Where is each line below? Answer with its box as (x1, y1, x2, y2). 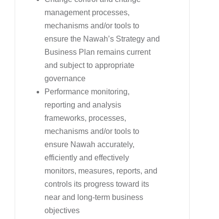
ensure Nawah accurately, (44, 140, 134, 149)
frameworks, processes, (44, 113, 126, 122)
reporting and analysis (44, 100, 121, 109)
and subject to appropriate (44, 61, 134, 69)
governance (44, 74, 86, 83)
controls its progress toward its (44, 179, 149, 188)
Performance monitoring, (44, 87, 130, 96)
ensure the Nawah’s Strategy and (44, 34, 160, 43)
